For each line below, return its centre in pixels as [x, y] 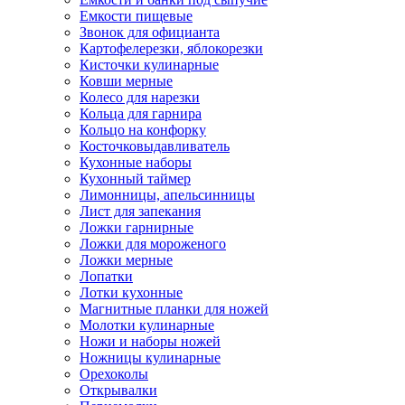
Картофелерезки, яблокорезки [171, 48]
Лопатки [106, 276]
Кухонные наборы [136, 162]
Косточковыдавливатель [155, 146]
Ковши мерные [126, 80]
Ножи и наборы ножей [150, 341]
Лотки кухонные [131, 292]
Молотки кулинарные [147, 325]
